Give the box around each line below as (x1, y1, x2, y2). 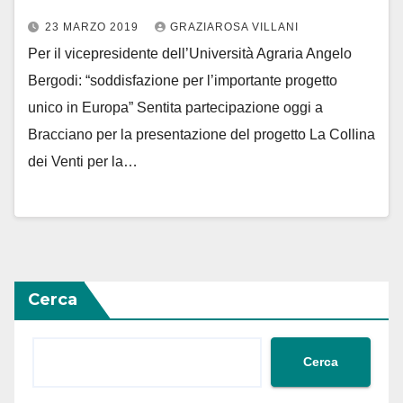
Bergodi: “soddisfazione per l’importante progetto (28, 73, 337, 89)
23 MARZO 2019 (45, 21, 142, 34)
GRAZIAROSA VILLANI (170, 21, 299, 34)
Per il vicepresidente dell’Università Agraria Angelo (28, 46, 352, 62)
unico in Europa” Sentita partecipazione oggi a (28, 100, 323, 116)
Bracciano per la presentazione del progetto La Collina (28, 127, 375, 143)
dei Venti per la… (28, 154, 138, 170)
